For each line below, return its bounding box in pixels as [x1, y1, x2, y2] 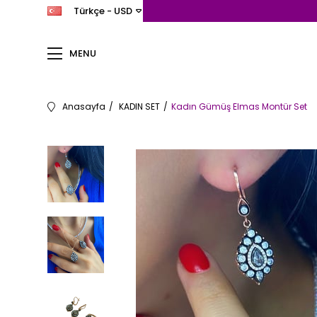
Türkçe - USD [74, 4, 133, 18]
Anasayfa [62, 100, 106, 113]
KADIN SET [119, 100, 161, 113]
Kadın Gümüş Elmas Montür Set [171, 100, 308, 113]
